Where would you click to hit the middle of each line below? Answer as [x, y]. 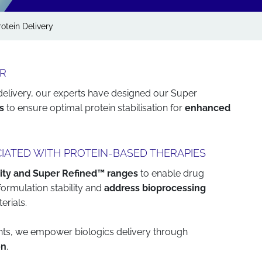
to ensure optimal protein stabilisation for [95, 108]
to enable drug [171, 173]
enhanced [208, 108]
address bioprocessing [155, 188]
